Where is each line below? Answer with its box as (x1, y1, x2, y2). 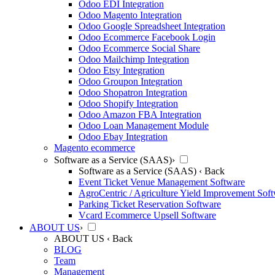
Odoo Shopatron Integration (79, 87, 187, 98)
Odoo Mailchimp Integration (79, 54, 189, 64)
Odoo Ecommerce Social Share (79, 43, 200, 53)
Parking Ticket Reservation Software (79, 199, 221, 209)
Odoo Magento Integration (79, 10, 182, 20)
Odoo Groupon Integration (79, 76, 182, 87)
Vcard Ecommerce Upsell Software (79, 210, 216, 220)
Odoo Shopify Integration (79, 98, 178, 109)
